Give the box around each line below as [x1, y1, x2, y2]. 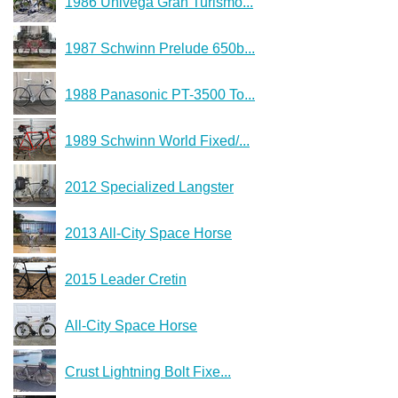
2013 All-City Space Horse [65, 225, 232, 241]
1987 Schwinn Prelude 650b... [65, 40, 255, 56]
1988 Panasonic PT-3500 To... [65, 86, 255, 102]
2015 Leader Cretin [65, 271, 187, 287]
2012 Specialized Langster [65, 179, 234, 195]
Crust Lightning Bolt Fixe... [65, 363, 231, 379]
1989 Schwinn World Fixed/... [65, 132, 250, 148]
